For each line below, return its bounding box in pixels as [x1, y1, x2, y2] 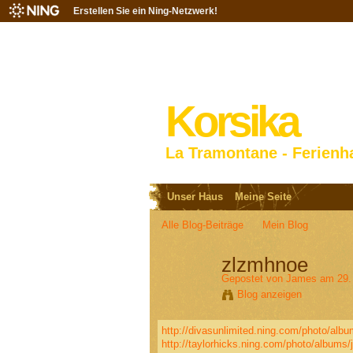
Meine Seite [234, 191, 292, 203]
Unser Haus [166, 191, 223, 203]
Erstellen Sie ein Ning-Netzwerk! [73, 6, 217, 17]
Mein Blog [262, 219, 309, 232]
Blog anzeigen [236, 288, 302, 301]
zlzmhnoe [221, 252, 308, 277]
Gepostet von [221, 273, 286, 285]
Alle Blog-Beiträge [161, 219, 243, 232]
